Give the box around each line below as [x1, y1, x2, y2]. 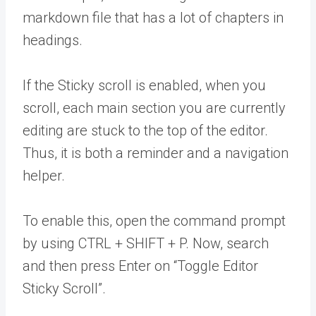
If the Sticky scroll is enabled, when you [23, 76, 266, 94]
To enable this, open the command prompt [23, 212, 286, 229]
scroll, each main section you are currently [23, 99, 286, 116]
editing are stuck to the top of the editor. [23, 121, 268, 139]
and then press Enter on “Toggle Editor [23, 257, 258, 274]
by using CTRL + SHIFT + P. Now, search [23, 234, 269, 252]
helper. [23, 166, 65, 184]
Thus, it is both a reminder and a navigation [23, 144, 288, 162]
